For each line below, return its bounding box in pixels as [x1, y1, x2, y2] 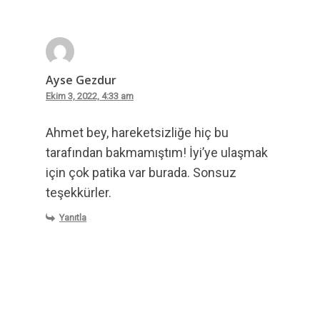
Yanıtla [59, 211, 86, 223]
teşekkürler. [46, 184, 111, 200]
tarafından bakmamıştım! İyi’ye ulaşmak [46, 144, 268, 160]
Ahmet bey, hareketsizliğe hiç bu [46, 124, 229, 140]
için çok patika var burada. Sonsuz [46, 164, 236, 180]
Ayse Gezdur [46, 71, 116, 88]
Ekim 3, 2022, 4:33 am [46, 90, 134, 101]
